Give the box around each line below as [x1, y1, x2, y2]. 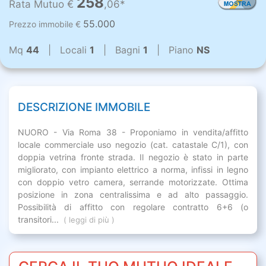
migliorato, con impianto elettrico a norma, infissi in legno [18, 164, 248, 175]
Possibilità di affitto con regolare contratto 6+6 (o [18, 202, 248, 213]
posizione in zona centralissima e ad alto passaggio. [18, 189, 248, 200]
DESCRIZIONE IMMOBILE [18, 100, 150, 115]
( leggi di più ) [64, 215, 115, 225]
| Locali [39, 44, 90, 56]
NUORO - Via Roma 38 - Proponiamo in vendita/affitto [18, 127, 248, 138]
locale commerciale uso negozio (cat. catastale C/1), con [18, 140, 248, 150]
